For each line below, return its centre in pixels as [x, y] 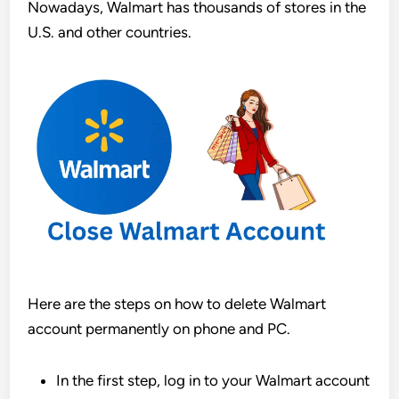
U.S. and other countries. [110, 32]
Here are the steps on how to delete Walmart [177, 303]
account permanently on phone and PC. [159, 328]
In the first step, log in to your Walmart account [213, 380]
